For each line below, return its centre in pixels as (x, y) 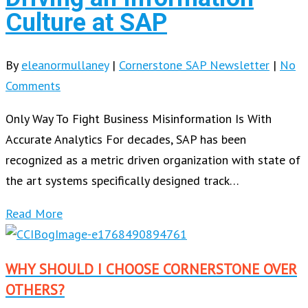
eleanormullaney (65, 65)
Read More (34, 214)
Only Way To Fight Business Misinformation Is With (139, 119)
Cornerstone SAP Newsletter (194, 65)
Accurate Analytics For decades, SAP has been (126, 140)
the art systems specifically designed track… (122, 181)
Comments (33, 86)
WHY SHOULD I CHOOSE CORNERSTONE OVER (151, 269)
